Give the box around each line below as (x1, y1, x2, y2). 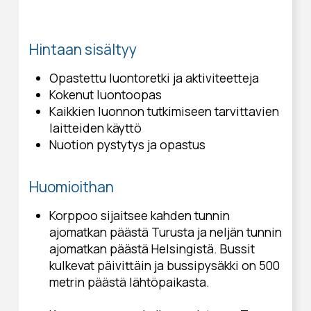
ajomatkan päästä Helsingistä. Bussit (49, 239, 255, 257)
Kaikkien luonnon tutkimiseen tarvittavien (49, 102, 279, 119)
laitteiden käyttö (49, 119, 142, 136)
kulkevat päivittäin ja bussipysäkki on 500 (49, 256, 280, 274)
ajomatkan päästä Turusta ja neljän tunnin (49, 223, 282, 240)
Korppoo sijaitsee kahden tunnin (49, 206, 230, 224)
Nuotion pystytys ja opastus (49, 135, 205, 153)
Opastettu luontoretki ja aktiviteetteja (49, 69, 259, 86)
